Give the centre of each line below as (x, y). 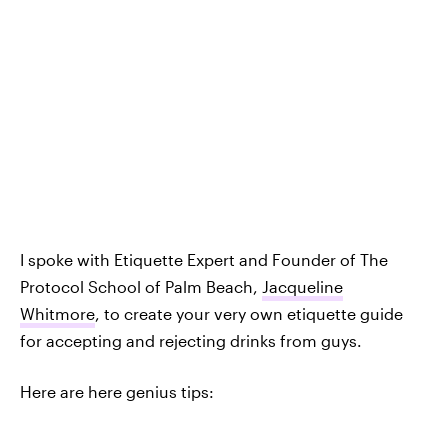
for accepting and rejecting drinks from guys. (191, 340)
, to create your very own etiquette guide (249, 313)
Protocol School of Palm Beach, (141, 286)
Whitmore (57, 313)
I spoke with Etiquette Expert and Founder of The (204, 259)
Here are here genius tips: (117, 391)
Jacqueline (302, 286)
